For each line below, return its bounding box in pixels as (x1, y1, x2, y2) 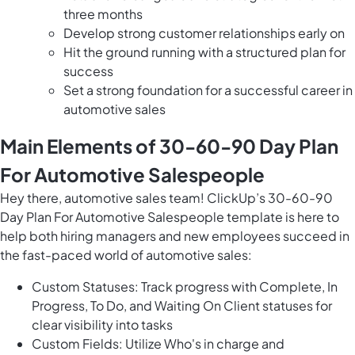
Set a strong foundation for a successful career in (63, 82, 353, 99)
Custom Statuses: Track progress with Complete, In (32, 278, 338, 296)
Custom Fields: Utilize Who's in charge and (32, 335, 284, 353)
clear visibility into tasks (32, 316, 173, 334)
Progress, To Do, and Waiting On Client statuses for (32, 297, 332, 315)
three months (63, 6, 143, 23)
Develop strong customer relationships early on (63, 25, 345, 42)
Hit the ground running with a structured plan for (63, 44, 345, 61)
